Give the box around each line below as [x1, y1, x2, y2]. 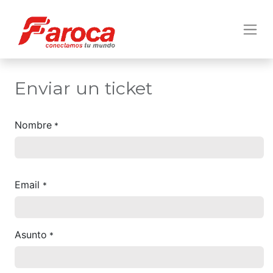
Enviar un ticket [15, 77, 152, 99]
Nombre [15, 119, 52, 131]
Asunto [15, 229, 47, 241]
